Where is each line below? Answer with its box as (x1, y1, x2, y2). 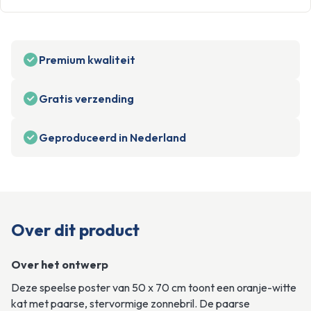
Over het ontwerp (11, 257, 108, 271)
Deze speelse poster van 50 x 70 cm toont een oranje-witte (11, 280, 296, 294)
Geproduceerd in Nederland (39, 130, 186, 144)
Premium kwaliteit (39, 52, 135, 67)
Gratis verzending (39, 91, 134, 106)
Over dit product (11, 219, 140, 240)
